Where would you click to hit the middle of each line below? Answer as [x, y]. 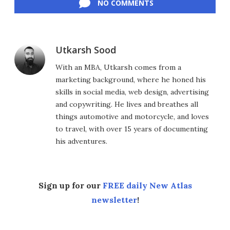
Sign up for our [70, 186]
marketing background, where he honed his [131, 80]
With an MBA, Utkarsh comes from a [118, 68]
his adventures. [81, 141]
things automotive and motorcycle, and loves [132, 117]
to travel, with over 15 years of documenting [132, 129]
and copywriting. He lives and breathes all [127, 104]
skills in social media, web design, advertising [132, 92]
